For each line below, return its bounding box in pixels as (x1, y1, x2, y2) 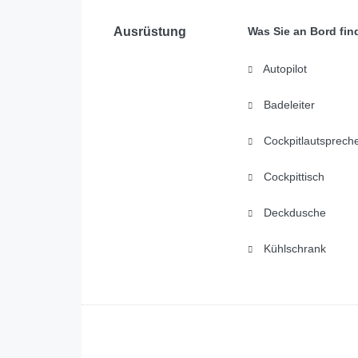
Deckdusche (260, 205, 326, 219)
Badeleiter (260, 97, 315, 111)
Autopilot (260, 62, 308, 75)
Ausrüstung (113, 24, 186, 38)
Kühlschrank (260, 241, 326, 255)
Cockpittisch (260, 169, 324, 183)
